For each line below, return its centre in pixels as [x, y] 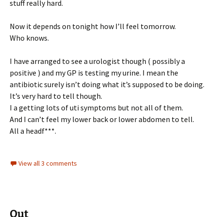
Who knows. [29, 38]
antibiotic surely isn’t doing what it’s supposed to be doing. [107, 84]
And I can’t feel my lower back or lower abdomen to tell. [102, 119]
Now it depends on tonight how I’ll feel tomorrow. [93, 26]
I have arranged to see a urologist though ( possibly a [97, 61]
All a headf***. [33, 131]
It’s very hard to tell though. [56, 96]
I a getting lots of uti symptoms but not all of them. [96, 107]
